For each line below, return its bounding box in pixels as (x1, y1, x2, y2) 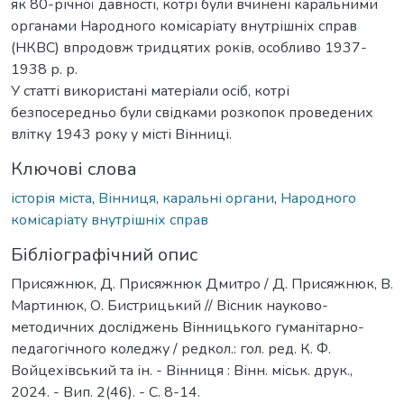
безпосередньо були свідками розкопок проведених (11, 102, 373, 123)
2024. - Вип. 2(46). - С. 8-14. (11, 381, 200, 402)
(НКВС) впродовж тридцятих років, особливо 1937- (11, 37, 367, 58)
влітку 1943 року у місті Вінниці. (11, 124, 232, 144)
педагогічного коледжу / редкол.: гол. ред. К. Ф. (11, 338, 331, 359)
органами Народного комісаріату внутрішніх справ (11, 15, 357, 36)
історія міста (11, 188, 92, 208)
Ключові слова (11, 156, 137, 181)
